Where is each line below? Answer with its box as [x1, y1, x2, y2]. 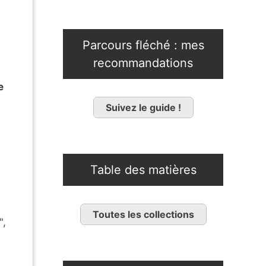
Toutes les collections [92, 208, 194, 221]
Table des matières [90, 163, 197, 178]
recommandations [93, 56, 193, 71]
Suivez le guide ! [105, 102, 181, 114]
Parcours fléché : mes [82, 38, 204, 53]
